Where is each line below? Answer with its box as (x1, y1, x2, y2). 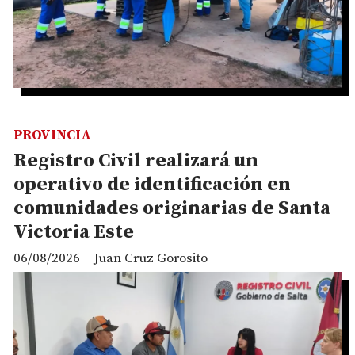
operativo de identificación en (13, 172, 291, 197)
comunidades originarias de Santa (13, 196, 330, 220)
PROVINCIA (13, 126, 91, 144)
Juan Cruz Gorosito (94, 250, 208, 268)
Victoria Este (13, 219, 134, 244)
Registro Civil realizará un (13, 148, 258, 173)
